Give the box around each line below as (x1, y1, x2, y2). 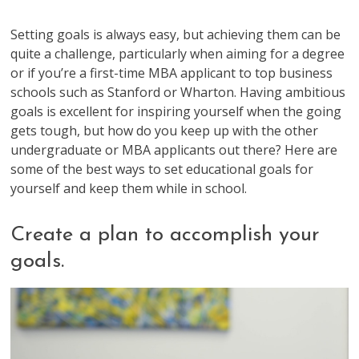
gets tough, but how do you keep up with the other (10, 122, 319, 139)
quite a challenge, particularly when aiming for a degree (10, 45, 345, 63)
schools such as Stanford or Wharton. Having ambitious (10, 83, 346, 101)
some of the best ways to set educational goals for (10, 160, 314, 178)
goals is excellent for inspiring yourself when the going (10, 103, 342, 120)
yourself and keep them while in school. (10, 179, 248, 197)
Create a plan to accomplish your (10, 224, 321, 246)
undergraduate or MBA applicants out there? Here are (10, 141, 338, 159)
